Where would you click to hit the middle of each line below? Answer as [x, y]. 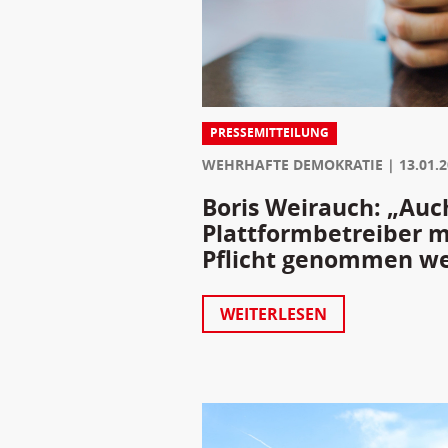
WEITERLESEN [273, 313]
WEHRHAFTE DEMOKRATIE [292, 164]
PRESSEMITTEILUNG [269, 133]
